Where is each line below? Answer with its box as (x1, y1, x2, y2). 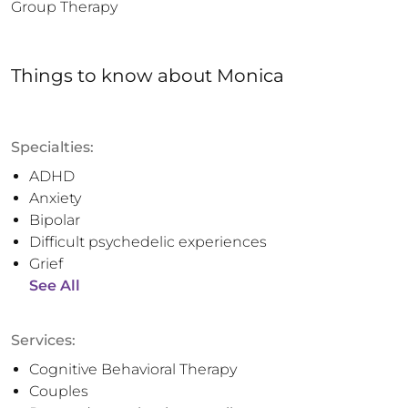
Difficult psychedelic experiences (29, 233, 267, 250)
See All (29, 277, 80, 294)
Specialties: (11, 138, 94, 156)
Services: (11, 331, 76, 349)
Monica (217, 65, 284, 87)
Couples (29, 382, 88, 400)
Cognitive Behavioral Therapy (29, 361, 237, 378)
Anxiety (29, 189, 81, 207)
